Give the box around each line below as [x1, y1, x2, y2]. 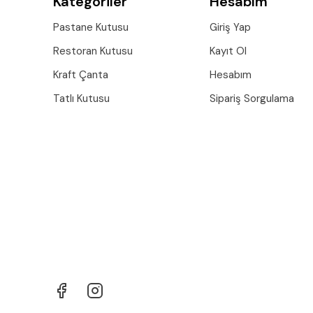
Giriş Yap [209, 20, 251, 35]
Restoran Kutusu [53, 44, 133, 59]
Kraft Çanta [53, 68, 108, 82]
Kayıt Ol [209, 44, 247, 59]
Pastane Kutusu [53, 20, 129, 35]
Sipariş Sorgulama [209, 92, 294, 106]
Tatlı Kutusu [53, 92, 110, 106]
